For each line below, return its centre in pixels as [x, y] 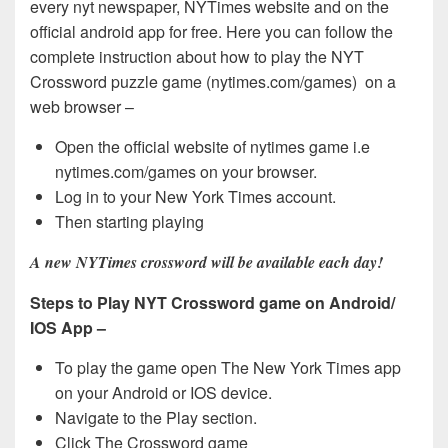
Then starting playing [129, 221]
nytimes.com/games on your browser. [186, 171]
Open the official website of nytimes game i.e [212, 146]
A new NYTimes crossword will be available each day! [206, 261]
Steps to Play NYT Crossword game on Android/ [212, 302]
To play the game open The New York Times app [228, 367]
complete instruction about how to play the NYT [197, 56]
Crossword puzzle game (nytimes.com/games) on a [213, 81]
